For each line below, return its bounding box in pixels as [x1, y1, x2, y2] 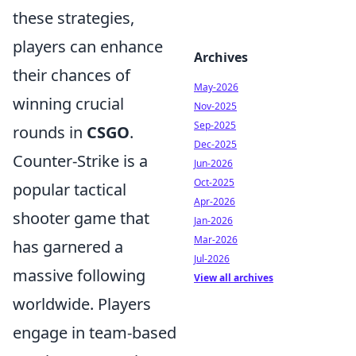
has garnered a [13, 236, 123, 257]
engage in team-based [13, 322, 176, 343]
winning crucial [13, 93, 124, 114]
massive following [13, 265, 145, 286]
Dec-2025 [194, 137, 237, 151]
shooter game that [13, 207, 149, 229]
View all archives [194, 271, 273, 284]
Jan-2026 [194, 214, 233, 227]
